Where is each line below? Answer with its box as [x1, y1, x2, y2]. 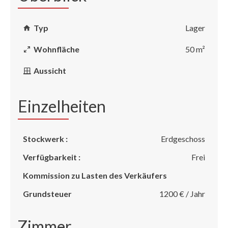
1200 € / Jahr [159, 189, 205, 198]
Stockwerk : [23, 134, 68, 144]
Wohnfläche [34, 44, 79, 54]
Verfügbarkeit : [23, 152, 80, 162]
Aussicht [34, 66, 66, 75]
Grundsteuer [23, 189, 72, 198]
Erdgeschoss [161, 134, 205, 144]
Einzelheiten [18, 96, 106, 116]
